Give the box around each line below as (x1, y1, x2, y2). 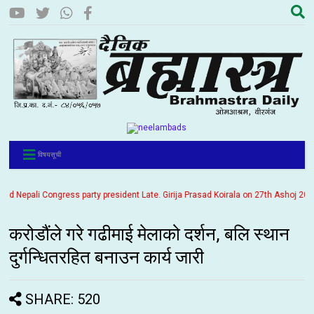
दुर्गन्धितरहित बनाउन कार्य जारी (9, 247, 205, 268)
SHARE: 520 (25, 291, 101, 308)
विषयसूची (38, 151, 62, 159)
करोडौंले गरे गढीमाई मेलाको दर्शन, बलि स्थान (9, 224, 290, 245)
